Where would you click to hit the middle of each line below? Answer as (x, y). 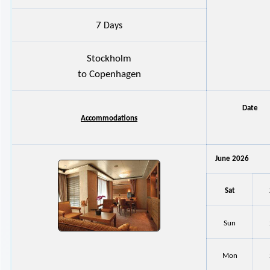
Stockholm (109, 58)
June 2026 (232, 159)
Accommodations (109, 118)
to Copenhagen (109, 74)
